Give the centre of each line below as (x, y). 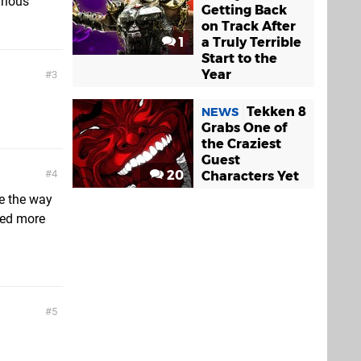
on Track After (249, 26)
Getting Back (244, 10)
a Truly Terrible (251, 42)
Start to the (239, 58)
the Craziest (241, 143)
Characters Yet (250, 176)
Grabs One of (244, 127)
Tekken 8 (276, 111)
